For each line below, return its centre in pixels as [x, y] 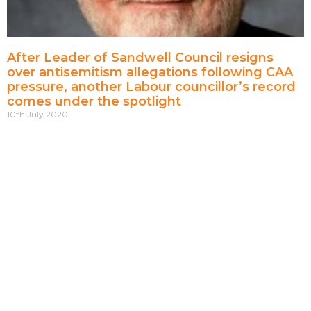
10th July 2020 [37, 115]
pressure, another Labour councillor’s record [151, 87]
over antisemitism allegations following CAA [150, 73]
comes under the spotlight [94, 102]
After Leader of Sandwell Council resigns [140, 58]
